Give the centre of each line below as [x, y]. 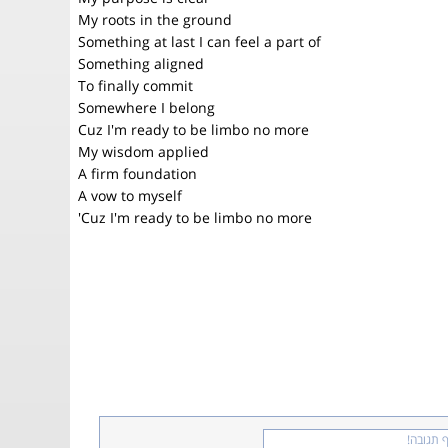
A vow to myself [130, 195]
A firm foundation [137, 173]
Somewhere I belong [146, 107]
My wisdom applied [143, 151]
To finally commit [135, 85]
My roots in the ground [155, 19]
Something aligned [141, 63]
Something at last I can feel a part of [199, 41]
